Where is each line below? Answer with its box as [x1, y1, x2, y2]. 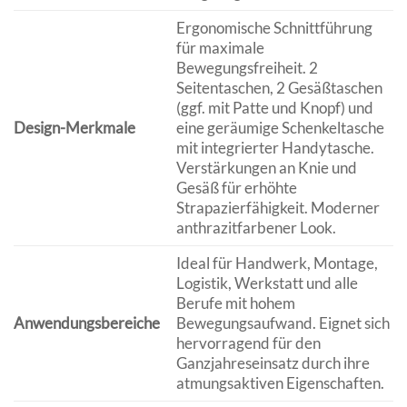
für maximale [175, 38, 264, 58]
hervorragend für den [175, 333, 321, 353]
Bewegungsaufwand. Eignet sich [175, 313, 390, 333]
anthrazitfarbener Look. [175, 218, 336, 238]
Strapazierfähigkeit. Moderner [175, 198, 380, 218]
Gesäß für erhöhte [175, 178, 297, 198]
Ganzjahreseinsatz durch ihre [175, 353, 370, 373]
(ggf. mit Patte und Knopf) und [175, 98, 373, 118]
